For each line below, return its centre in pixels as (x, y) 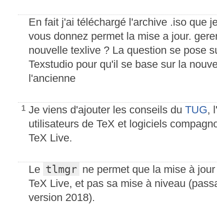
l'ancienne (52, 78)
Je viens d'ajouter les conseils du (107, 110)
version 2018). (62, 197)
